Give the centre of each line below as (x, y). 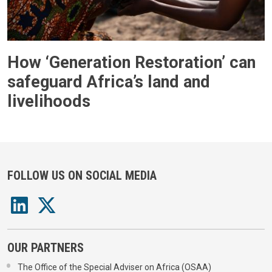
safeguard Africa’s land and (109, 82)
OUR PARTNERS (46, 247)
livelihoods (49, 101)
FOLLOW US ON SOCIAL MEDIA (82, 176)
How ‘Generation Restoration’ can (131, 62)
